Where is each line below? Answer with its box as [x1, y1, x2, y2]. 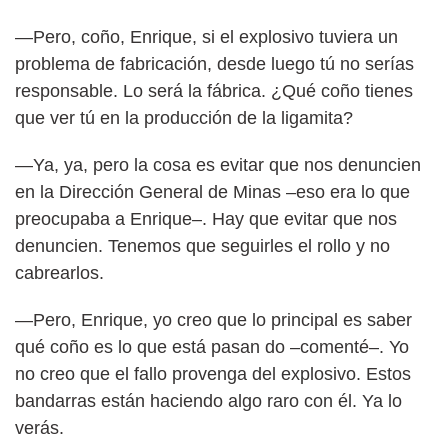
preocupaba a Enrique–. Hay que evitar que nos [15, 208, 397, 229]
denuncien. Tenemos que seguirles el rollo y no [15, 235, 390, 256]
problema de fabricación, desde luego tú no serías [15, 53, 414, 74]
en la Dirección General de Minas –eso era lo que [15, 181, 410, 202]
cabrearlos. [15, 262, 104, 283]
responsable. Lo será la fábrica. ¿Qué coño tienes [15, 80, 413, 101]
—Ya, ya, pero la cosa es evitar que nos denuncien [15, 154, 421, 175]
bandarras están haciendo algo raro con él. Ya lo [15, 390, 402, 411]
